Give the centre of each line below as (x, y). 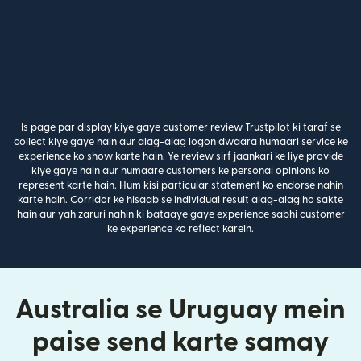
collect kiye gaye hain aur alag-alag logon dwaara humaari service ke (180, 142)
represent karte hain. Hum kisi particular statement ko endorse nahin (180, 186)
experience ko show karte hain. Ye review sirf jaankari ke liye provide (180, 157)
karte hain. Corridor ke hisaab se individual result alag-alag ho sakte (180, 200)
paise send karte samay (180, 342)
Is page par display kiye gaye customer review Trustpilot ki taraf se (180, 128)
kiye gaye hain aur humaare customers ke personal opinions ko (180, 171)
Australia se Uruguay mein (180, 310)
